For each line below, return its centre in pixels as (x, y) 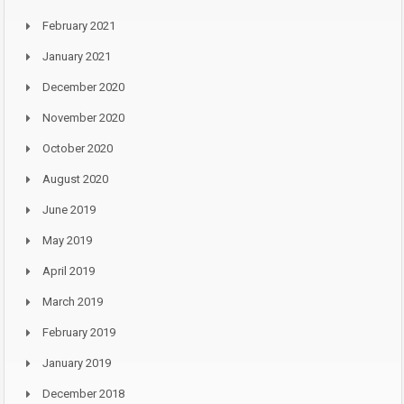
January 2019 (77, 363)
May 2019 (67, 241)
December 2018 (83, 394)
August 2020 (75, 179)
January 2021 (77, 57)
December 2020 (83, 87)
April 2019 (69, 271)
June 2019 (69, 210)
